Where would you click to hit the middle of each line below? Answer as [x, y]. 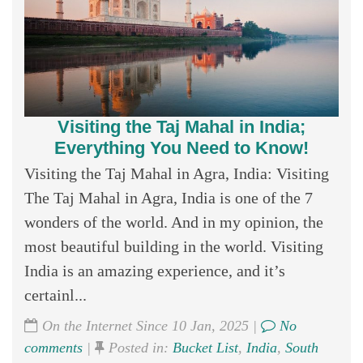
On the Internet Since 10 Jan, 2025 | [149, 325]
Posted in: [139, 347]
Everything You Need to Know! [181, 147]
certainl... [56, 295]
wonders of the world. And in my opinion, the [174, 222]
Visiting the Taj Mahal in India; [181, 126]
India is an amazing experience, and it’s [155, 270]
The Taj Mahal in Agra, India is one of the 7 [169, 197]
